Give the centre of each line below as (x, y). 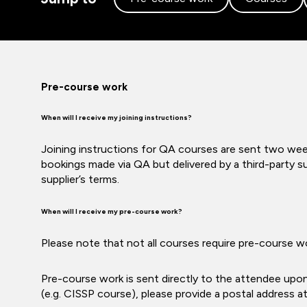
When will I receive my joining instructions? (116, 118)
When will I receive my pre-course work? (112, 211)
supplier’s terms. (80, 179)
